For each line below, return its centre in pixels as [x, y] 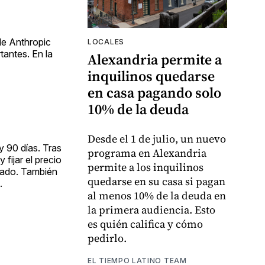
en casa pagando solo [154, 93]
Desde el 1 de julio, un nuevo [157, 139]
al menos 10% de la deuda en [157, 196]
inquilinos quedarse [151, 76]
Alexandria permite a [155, 60]
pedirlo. [107, 238]
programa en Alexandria [147, 153]
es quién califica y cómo [145, 224]
